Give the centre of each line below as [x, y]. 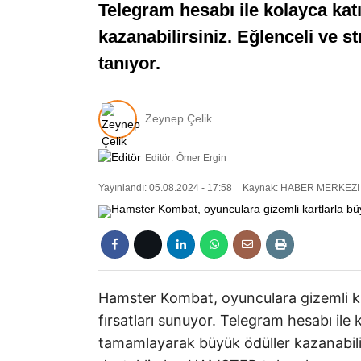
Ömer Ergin [201, 158]
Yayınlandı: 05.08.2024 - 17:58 [165, 188]
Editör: [159, 158]
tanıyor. [129, 64]
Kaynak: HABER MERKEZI [300, 188]
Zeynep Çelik [178, 119]
